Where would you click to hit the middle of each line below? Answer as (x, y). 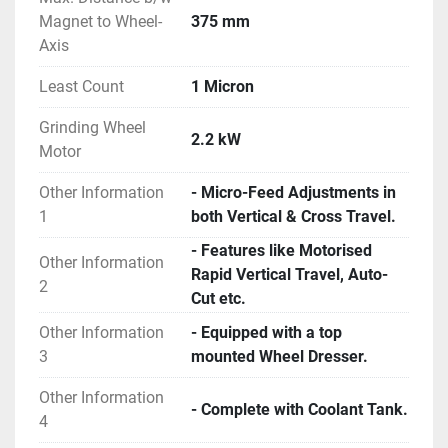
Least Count (81, 86)
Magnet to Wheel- (100, 21)
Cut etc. (218, 298)
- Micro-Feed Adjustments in (293, 192)
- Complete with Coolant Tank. (299, 409)
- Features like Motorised (281, 250)
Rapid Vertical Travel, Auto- (289, 274)
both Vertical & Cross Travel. (293, 216)
